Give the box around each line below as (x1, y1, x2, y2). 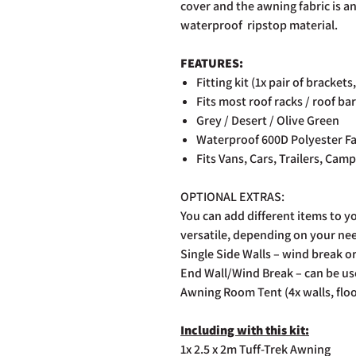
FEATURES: (180, 54, 243, 72)
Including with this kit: (180, 321, 309, 339)
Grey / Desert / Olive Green (196, 111, 339, 129)
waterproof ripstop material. (180, 16, 338, 33)
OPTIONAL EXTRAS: (180, 188, 284, 205)
